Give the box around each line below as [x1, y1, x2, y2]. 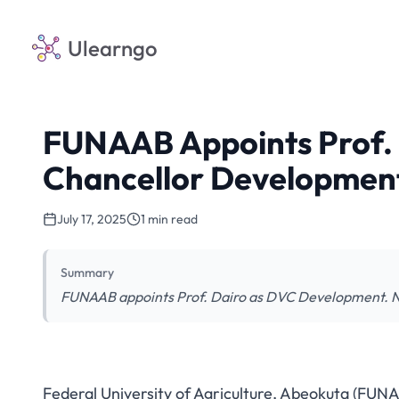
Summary [61, 265, 114, 281]
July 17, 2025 [57, 211, 126, 227]
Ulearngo [68, 35, 158, 61]
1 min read [141, 211, 198, 227]
